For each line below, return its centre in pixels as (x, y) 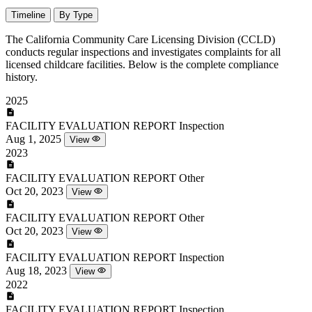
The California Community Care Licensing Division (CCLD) (140, 40)
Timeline (28, 15)
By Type (76, 15)
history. (22, 77)
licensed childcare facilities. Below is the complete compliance (142, 65)
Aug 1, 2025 (33, 139)
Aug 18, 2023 (36, 271)
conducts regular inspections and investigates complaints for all (143, 52)
